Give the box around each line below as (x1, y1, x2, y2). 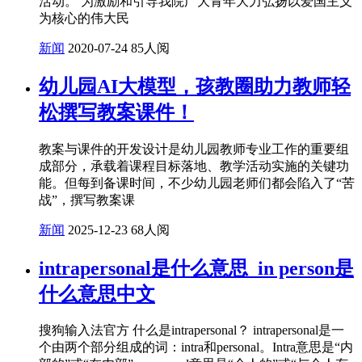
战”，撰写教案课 (39, 192, 135, 207)
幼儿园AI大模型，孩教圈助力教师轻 (39, 75, 351, 97)
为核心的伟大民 (39, 11, 129, 25)
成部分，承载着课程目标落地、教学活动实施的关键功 (39, 158, 349, 173)
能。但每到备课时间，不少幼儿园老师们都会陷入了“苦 (39, 175, 355, 190)
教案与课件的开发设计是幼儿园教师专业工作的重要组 (39, 141, 349, 156)
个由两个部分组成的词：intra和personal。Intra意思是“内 (39, 340, 353, 355)
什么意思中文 (39, 283, 155, 305)
